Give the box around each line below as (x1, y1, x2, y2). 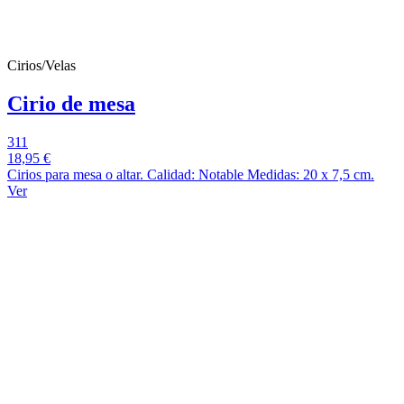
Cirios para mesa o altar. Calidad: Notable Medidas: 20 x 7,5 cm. (7, 167, 374, 183)
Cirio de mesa (7, 92, 135, 116)
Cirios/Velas (7, 58, 76, 74)
